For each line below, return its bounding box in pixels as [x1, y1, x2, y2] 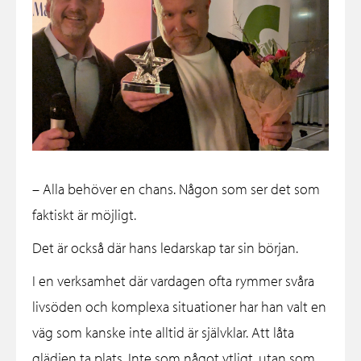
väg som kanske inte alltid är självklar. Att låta [32, 323, 294, 342]
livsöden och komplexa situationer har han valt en [32, 297, 326, 317]
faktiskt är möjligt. [32, 205, 136, 225]
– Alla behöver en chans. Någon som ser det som [32, 180, 320, 199]
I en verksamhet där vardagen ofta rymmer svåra [32, 272, 314, 291]
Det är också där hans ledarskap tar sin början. [32, 239, 298, 258]
